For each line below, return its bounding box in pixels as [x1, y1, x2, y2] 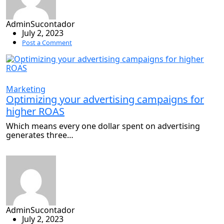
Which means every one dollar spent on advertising [6, 120, 200, 131]
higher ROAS [6, 104, 64, 118]
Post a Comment [22, 37, 72, 47]
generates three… [6, 129, 73, 140]
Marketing [6, 83, 45, 94]
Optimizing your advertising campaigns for [6, 92, 204, 106]
